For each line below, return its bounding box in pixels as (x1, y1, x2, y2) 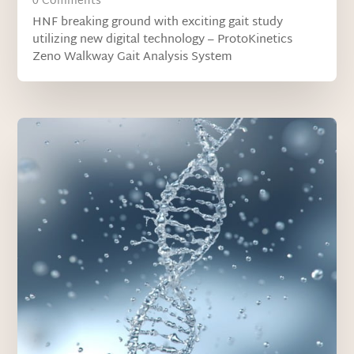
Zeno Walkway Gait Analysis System (32, 47, 233, 69)
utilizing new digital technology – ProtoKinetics (32, 29, 293, 51)
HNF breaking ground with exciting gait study (32, 12, 284, 34)
